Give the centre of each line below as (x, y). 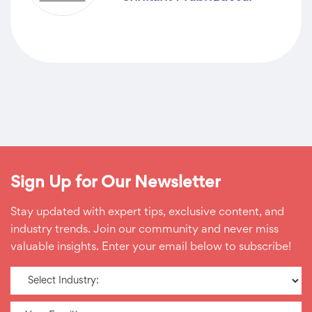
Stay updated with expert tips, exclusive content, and (147, 213)
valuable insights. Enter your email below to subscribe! (151, 248)
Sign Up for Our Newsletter (116, 183)
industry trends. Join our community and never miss (145, 230)
